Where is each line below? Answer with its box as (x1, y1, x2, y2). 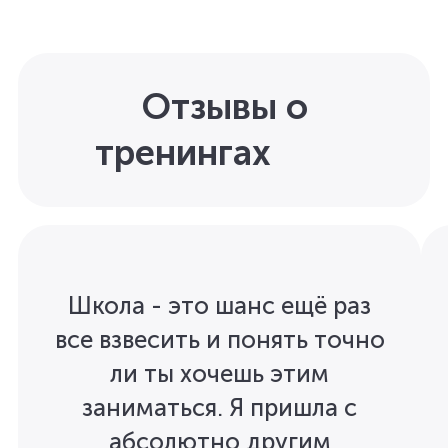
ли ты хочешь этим (110, 358, 330, 388)
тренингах (94, 130, 271, 174)
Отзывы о (140, 84, 308, 128)
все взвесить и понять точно (54, 324, 385, 354)
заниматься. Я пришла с (82, 392, 358, 422)
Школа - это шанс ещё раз (68, 290, 372, 320)
